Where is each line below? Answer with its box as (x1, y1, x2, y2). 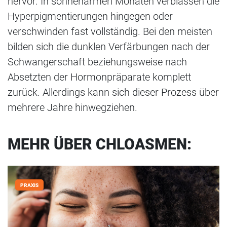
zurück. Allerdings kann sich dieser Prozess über (8, 86, 219, 98)
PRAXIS (20, 182, 39, 188)
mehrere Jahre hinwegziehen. (8, 101, 137, 113)
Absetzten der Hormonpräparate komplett (8, 70, 191, 83)
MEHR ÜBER (8, 135, 96, 153)
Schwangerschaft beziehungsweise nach (8, 55, 187, 68)
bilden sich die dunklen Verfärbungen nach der (8, 40, 210, 53)
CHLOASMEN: (96, 135, 192, 153)
